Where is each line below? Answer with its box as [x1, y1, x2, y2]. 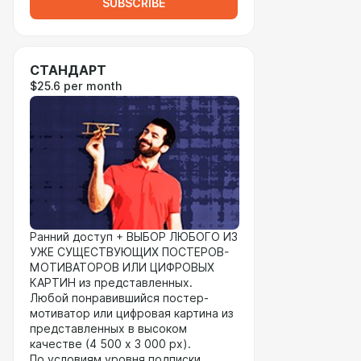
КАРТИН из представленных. [30, 276, 193, 289]
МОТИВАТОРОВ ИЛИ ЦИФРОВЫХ [30, 261, 214, 274]
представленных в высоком [30, 322, 187, 335]
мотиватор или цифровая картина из [30, 307, 234, 320]
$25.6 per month [30, 80, 122, 93]
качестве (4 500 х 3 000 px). [30, 338, 191, 351]
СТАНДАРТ [30, 63, 106, 78]
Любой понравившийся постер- [30, 292, 209, 305]
